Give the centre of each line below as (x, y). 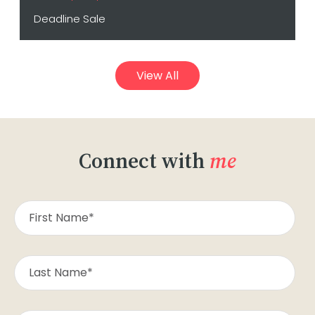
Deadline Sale (70, 19)
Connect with (144, 161)
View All (157, 76)
